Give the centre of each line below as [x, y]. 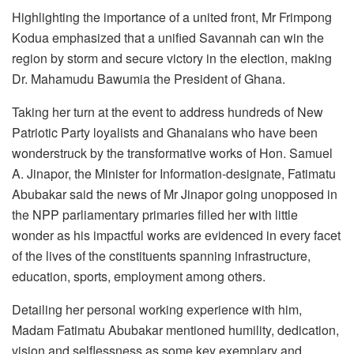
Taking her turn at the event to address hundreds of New [168, 111]
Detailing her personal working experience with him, [157, 309]
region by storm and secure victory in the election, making [172, 58]
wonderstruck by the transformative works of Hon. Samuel [172, 153]
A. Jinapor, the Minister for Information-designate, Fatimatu [174, 173]
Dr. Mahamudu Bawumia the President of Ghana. [149, 78]
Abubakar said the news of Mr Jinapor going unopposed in [175, 194]
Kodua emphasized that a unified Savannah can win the [168, 37]
